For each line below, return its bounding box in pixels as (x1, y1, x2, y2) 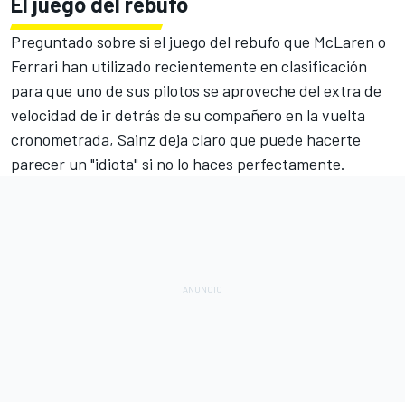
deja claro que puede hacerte (155, 128, 361, 149)
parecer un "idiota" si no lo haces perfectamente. (11, 153, 345, 174)
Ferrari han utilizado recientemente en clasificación (11, 55, 367, 76)
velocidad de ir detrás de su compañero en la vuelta (11, 104, 365, 125)
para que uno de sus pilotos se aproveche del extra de (11, 80, 381, 100)
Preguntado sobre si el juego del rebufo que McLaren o (11, 31, 386, 52)
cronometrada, (11, 128, 118, 149)
